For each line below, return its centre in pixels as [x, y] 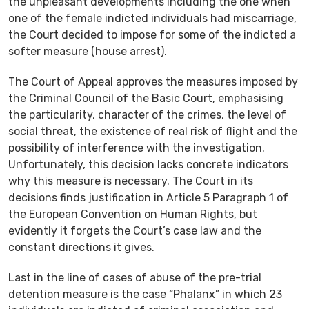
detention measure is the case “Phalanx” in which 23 [145, 294]
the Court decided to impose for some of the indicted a [152, 34]
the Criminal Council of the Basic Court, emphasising [146, 98]
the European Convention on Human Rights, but [133, 214]
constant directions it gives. [81, 247]
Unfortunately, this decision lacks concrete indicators [148, 164]
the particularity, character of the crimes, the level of [147, 114]
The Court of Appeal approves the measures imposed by [153, 81]
